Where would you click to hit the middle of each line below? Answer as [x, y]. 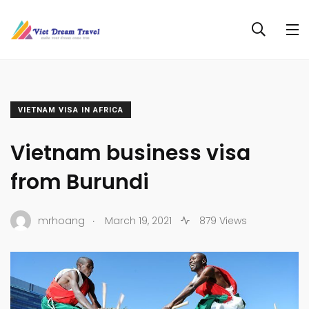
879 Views [222, 220]
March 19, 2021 [138, 220]
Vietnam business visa [130, 153]
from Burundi [80, 182]
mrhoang [61, 220]
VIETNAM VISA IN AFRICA [71, 110]
